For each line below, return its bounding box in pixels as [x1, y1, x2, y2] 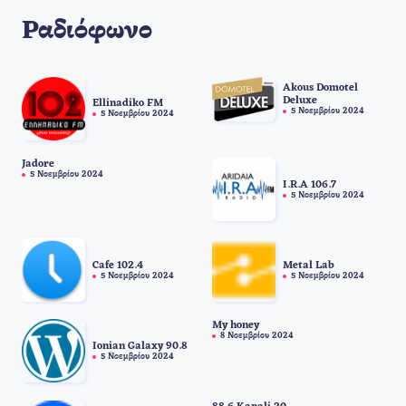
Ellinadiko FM [92, 98, 163, 110]
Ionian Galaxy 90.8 [92, 340, 188, 352]
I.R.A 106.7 [282, 179, 336, 190]
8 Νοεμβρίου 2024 [219, 332, 294, 342]
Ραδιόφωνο [22, 19, 152, 46]
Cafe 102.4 [92, 259, 143, 271]
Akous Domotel [282, 82, 358, 94]
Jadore [22, 159, 54, 170]
